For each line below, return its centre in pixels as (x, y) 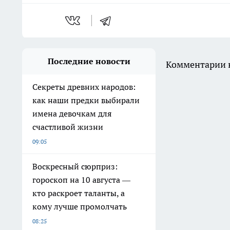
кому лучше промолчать (80, 207)
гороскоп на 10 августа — (81, 180)
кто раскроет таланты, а (79, 193)
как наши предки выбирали (86, 100)
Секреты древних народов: (84, 87)
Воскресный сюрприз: (75, 167)
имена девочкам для (72, 114)
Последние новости (89, 61)
